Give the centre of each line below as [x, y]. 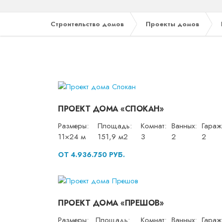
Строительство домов [87, 24]
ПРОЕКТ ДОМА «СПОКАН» [111, 109]
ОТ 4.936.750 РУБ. [91, 154]
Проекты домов [172, 24]
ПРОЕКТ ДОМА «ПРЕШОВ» [111, 203]
